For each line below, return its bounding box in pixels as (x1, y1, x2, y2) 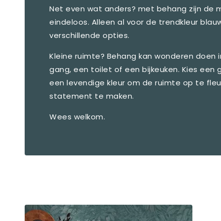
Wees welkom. (49, 111, 105, 122)
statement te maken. (49, 90, 134, 101)
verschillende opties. (49, 30, 130, 40)
